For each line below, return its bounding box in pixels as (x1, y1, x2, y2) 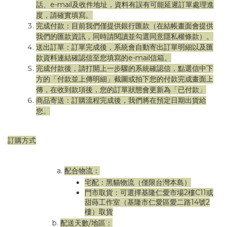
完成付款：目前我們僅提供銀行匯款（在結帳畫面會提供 (36, 21, 213, 30)
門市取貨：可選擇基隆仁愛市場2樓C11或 (85, 188, 213, 197)
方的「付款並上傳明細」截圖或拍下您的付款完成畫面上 (36, 74, 213, 84)
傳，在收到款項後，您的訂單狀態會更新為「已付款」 (36, 85, 206, 94)
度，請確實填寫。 (36, 11, 93, 20)
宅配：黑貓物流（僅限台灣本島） (85, 178, 191, 187)
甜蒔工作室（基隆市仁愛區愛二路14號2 (85, 198, 210, 207)
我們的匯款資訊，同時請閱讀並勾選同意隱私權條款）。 (36, 32, 213, 41)
